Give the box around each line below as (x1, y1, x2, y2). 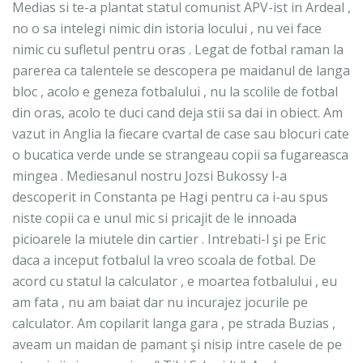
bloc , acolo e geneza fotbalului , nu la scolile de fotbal (12, 83, 338, 101)
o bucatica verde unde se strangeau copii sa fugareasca (12, 146, 348, 164)
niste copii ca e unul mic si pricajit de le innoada (12, 209, 297, 228)
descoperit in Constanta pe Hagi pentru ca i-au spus (12, 188, 328, 207)
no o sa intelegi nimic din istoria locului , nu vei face (12, 19, 322, 38)
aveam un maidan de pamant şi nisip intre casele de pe (12, 335, 342, 354)
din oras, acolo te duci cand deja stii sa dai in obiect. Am (12, 104, 343, 122)
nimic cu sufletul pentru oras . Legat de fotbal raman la (12, 41, 344, 59)
